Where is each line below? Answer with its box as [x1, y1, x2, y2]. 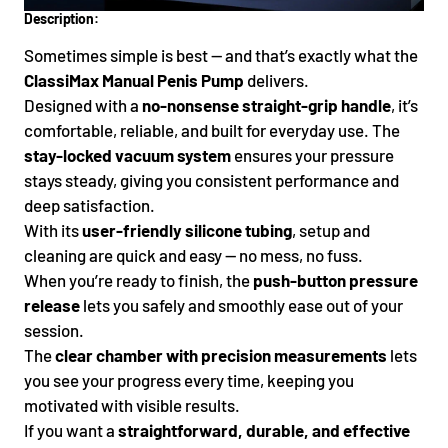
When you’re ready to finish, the [24, 269, 253, 290]
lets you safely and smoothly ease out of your [80, 294, 403, 315]
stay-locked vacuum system [24, 144, 231, 165]
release [24, 294, 80, 315]
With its [24, 219, 82, 240]
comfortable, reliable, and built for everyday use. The [24, 119, 400, 140]
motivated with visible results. [24, 394, 240, 415]
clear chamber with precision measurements [55, 344, 387, 365]
